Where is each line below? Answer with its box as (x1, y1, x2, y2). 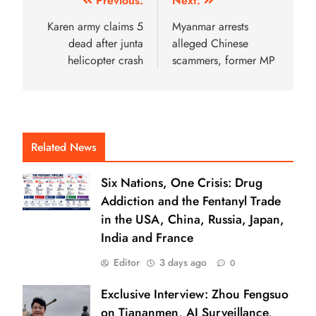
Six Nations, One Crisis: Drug (101, 173, 262, 192)
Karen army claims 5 (47, 18, 143, 35)
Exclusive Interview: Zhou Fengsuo (101, 284, 288, 303)
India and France (101, 228, 193, 247)
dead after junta (68, 35, 143, 51)
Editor (114, 255, 140, 269)
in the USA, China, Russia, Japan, (101, 209, 284, 229)
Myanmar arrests (172, 18, 248, 35)
